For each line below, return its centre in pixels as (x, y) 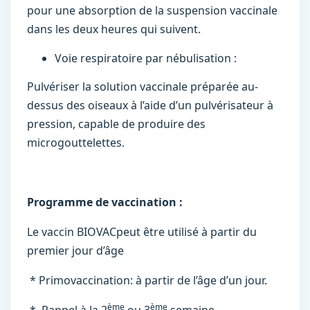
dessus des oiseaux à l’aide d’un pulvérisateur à (150, 105)
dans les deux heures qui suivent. (114, 29)
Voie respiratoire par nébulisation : (146, 58)
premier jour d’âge (75, 250)
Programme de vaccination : (105, 202)
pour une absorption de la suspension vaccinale (152, 10)
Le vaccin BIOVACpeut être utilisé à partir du (142, 232)
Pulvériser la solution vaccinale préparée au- (143, 86)
